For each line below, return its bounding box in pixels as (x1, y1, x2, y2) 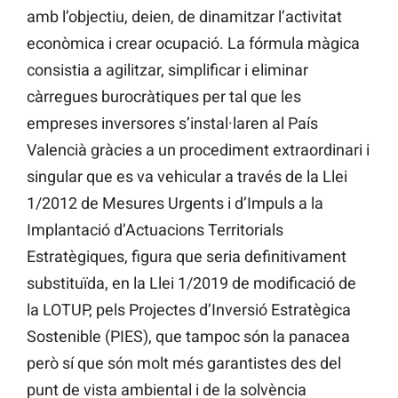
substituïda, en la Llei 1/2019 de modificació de (27, 274, 356, 293)
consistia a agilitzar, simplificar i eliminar (27, 60, 308, 80)
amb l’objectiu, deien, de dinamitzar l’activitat (27, 7, 342, 27)
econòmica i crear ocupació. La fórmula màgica (27, 34, 360, 53)
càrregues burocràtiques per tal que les (27, 87, 301, 107)
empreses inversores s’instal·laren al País (27, 114, 318, 133)
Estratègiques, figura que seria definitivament (27, 247, 346, 267)
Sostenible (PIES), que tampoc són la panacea (27, 327, 350, 346)
